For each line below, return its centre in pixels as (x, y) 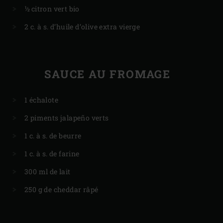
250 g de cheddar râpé (61, 189)
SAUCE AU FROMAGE (108, 74)
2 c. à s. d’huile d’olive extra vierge (82, 26)
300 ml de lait (48, 171)
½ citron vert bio (52, 8)
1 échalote (41, 100)
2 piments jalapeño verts (67, 117)
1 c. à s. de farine (52, 153)
